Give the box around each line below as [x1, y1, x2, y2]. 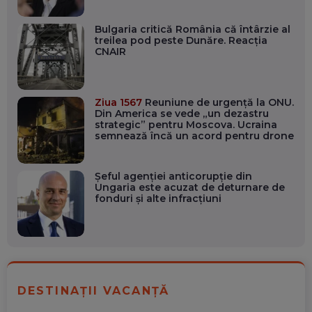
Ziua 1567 [94, 96, 142, 109]
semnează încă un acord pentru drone [94, 130, 294, 143]
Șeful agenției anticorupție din [94, 169, 252, 182]
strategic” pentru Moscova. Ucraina [94, 118, 277, 132]
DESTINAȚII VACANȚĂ [17, 284, 169, 298]
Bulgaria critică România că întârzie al [94, 22, 290, 36]
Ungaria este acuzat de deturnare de [94, 180, 285, 194]
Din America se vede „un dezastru [94, 107, 269, 120]
